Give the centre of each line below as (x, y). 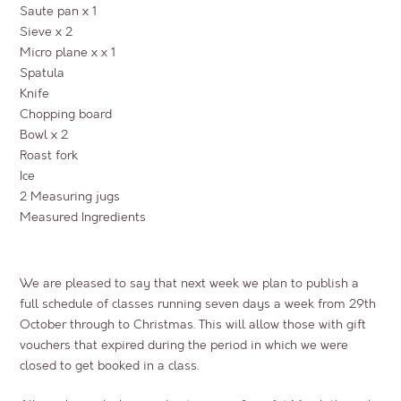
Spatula (43, 73)
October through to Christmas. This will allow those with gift (193, 325)
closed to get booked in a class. (110, 366)
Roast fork (49, 156)
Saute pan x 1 (59, 12)
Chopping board (66, 115)
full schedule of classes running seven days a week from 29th (198, 304)
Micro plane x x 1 (68, 53)
